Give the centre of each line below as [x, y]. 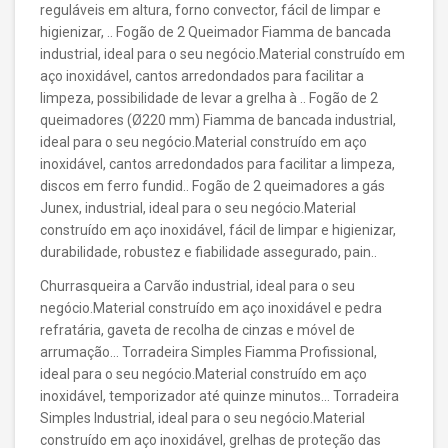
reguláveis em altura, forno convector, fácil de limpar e [210, 10]
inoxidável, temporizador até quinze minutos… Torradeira [219, 396]
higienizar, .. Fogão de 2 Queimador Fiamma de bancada [215, 32]
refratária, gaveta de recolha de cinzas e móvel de [197, 330]
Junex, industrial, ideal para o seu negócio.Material [198, 208]
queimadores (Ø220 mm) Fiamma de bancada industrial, [218, 120]
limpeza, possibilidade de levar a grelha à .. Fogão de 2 [209, 98]
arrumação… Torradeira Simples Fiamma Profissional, [208, 352]
